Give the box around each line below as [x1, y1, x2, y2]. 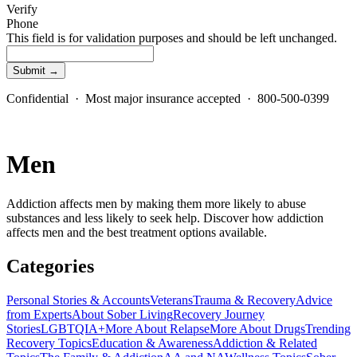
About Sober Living [72, 307, 173, 321]
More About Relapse [105, 321, 210, 335]
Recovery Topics [6, 335, 92, 350]
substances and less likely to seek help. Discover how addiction [6, 210, 324, 225]
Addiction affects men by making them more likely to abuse [6, 196, 306, 210]
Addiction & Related [213, 335, 317, 350]
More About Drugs [210, 321, 305, 335]
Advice [296, 292, 332, 307]
